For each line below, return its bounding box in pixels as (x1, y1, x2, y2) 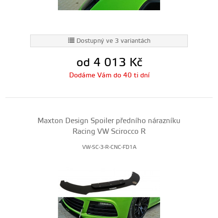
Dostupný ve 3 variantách (76, 37, 150, 45)
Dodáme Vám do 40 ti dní (69, 71, 149, 80)
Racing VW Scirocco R (73, 127, 145, 136)
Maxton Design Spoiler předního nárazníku (37, 116, 181, 126)
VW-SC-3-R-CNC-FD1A (82, 144, 136, 151)
